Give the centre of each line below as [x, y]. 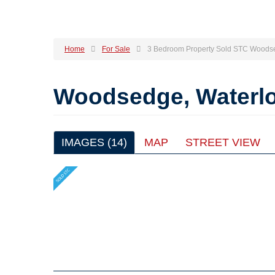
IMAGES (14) [94, 142]
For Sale [116, 49]
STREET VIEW [223, 142]
